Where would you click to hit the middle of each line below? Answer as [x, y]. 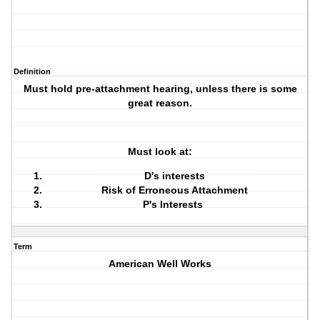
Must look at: [160, 152]
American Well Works [160, 264]
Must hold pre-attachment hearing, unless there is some [160, 89]
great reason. [160, 103]
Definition [32, 72]
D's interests [174, 176]
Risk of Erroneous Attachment [174, 190]
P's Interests [175, 205]
